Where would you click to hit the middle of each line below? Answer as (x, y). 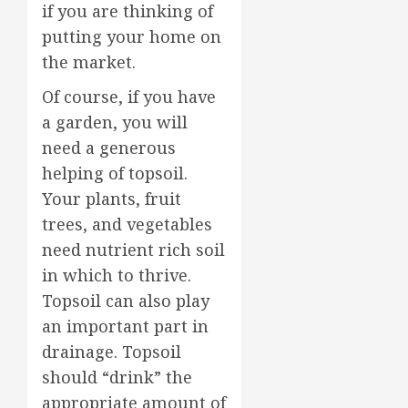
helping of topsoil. (115, 173)
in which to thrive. (117, 275)
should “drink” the (117, 377)
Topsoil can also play (126, 300)
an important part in (125, 326)
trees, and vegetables (127, 224)
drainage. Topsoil (112, 351)
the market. (89, 61)
